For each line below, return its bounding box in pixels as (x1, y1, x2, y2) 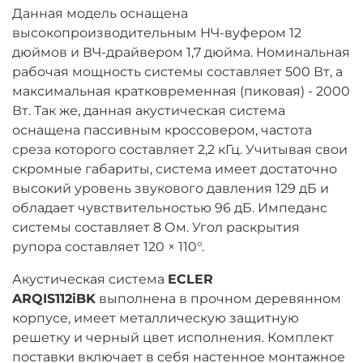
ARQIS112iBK (12, 291, 96, 307)
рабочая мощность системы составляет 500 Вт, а (12, 64, 343, 80)
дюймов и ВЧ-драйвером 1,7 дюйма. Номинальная (12, 45, 350, 61)
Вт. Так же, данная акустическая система (12, 103, 285, 119)
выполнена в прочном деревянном (99, 291, 341, 307)
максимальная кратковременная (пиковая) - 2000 (12, 83, 350, 100)
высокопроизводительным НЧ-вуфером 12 (12, 25, 301, 41)
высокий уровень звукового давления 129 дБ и (12, 181, 329, 197)
